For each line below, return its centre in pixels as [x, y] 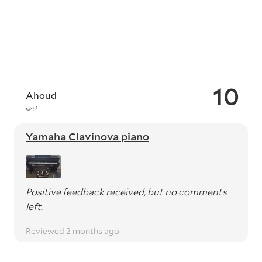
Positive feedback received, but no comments [126, 192]
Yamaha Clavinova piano [87, 136]
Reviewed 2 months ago [73, 231]
